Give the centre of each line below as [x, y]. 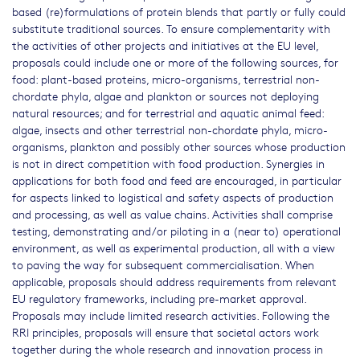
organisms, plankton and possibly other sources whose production [179, 147]
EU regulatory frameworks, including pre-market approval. [159, 299]
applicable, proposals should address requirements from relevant [174, 282]
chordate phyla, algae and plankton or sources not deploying [166, 96]
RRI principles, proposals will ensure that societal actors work [166, 332]
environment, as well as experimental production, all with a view [174, 248]
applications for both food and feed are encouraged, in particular [177, 180]
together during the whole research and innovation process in [168, 349]
